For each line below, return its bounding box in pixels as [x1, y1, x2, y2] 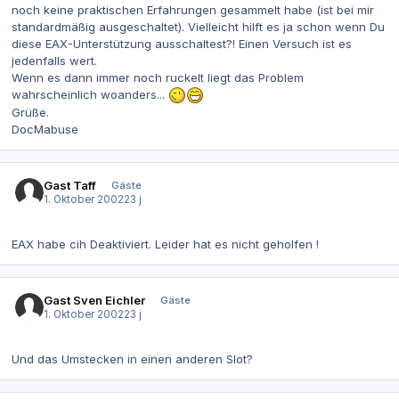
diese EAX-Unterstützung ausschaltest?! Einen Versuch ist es [12, 37, 352, 52]
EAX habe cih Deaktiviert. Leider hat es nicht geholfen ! [12, 236, 319, 251]
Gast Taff [44, 178, 97, 192]
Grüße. [12, 105, 49, 120]
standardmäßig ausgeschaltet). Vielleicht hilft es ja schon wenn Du [12, 20, 385, 35]
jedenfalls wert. [12, 53, 97, 69]
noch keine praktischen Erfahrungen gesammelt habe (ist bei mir [12, 3, 374, 18]
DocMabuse [12, 122, 78, 137]
